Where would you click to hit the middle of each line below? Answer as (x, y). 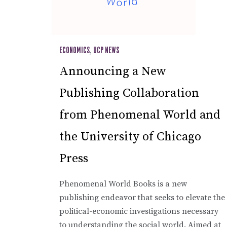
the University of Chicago (130, 137)
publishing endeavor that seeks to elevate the (142, 198)
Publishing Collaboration (129, 93)
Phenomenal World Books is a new (123, 184)
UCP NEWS (106, 51)
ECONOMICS (74, 51)
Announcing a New (113, 72)
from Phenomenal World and (140, 115)
